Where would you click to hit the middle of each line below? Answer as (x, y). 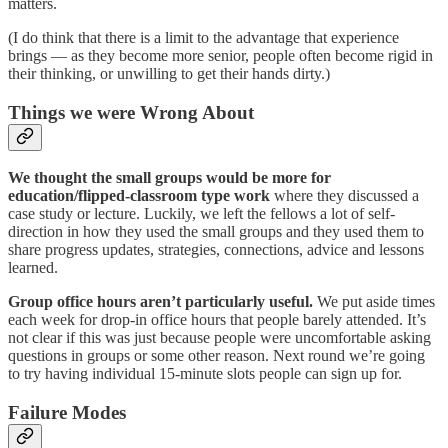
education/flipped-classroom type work (139, 196)
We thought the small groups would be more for (169, 178)
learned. (37, 268)
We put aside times (374, 302)
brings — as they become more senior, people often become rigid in (220, 55)
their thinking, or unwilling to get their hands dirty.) (169, 73)
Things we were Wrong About (131, 112)
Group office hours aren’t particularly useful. (160, 302)
